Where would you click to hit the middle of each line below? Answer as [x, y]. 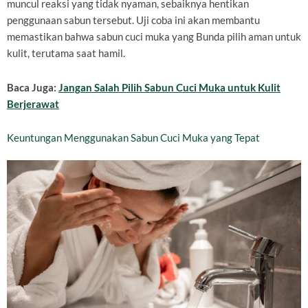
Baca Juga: [33, 87]
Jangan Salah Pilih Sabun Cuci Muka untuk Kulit [169, 87]
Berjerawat [33, 104]
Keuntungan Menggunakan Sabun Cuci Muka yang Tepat [133, 138]
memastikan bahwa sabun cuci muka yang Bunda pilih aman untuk [154, 37]
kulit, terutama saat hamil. [66, 54]
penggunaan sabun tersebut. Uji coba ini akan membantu [133, 21]
